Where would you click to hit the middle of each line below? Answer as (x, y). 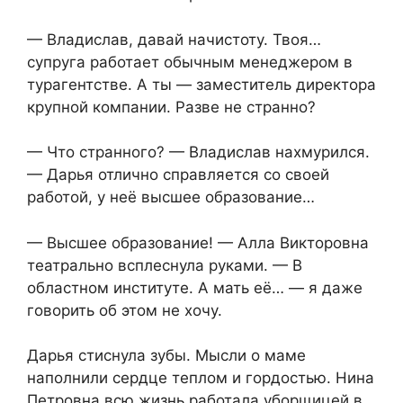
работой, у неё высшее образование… (171, 197)
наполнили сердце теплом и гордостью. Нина (201, 378)
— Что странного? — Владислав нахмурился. (198, 152)
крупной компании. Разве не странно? (171, 107)
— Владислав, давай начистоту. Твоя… (174, 39)
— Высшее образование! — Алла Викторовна (198, 242)
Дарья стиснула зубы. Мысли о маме (166, 356)
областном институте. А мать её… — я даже (195, 287)
